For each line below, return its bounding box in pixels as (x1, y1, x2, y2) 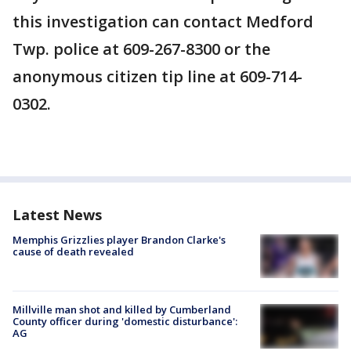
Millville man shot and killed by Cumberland (13, 302, 231, 317)
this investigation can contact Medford (13, 11, 313, 32)
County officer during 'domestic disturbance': (13, 314, 237, 329)
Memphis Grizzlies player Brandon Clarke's (13, 233, 226, 247)
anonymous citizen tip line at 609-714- (13, 66, 302, 87)
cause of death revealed (13, 244, 134, 259)
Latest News (13, 205, 102, 224)
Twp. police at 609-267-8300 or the (13, 38, 270, 60)
